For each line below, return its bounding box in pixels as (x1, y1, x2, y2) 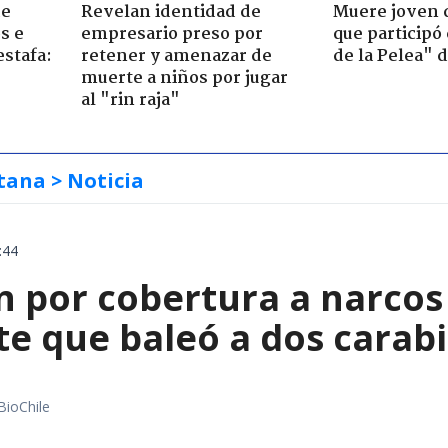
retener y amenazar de (80, 42, 272, 70)
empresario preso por (80, 20, 263, 48)
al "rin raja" (80, 86, 180, 114)
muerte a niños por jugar (80, 64, 288, 92)
